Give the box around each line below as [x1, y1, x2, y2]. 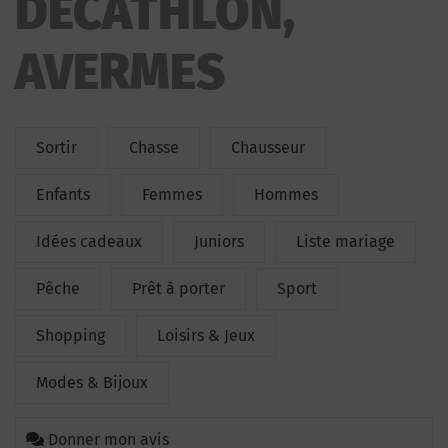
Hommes [254, 185, 318, 204]
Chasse [129, 138, 179, 157]
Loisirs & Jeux [157, 326, 255, 345]
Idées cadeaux [36, 232, 142, 251]
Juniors [194, 232, 244, 251]
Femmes [142, 185, 202, 204]
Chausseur [231, 138, 305, 157]
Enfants [36, 185, 90, 204]
